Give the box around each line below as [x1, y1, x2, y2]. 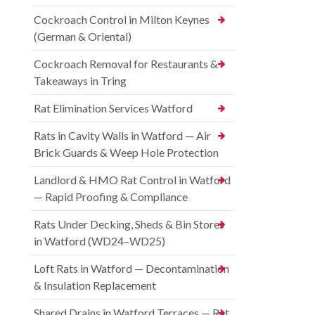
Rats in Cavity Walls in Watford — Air [34, 129, 211, 143]
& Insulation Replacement [34, 278, 156, 292]
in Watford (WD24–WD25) [34, 234, 165, 248]
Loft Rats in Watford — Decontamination [34, 262, 229, 276]
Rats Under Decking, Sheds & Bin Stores [34, 217, 224, 231]
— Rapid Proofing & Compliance [34, 190, 188, 204]
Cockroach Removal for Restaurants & [34, 57, 218, 71]
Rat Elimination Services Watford [34, 101, 193, 115]
